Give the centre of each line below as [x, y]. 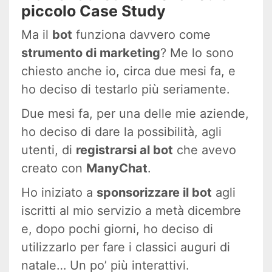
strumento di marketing [91, 53]
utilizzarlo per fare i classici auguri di [126, 247]
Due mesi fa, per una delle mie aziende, [135, 113]
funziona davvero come [141, 34]
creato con [54, 168]
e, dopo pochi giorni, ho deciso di [117, 229]
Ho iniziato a [59, 192]
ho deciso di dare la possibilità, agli [121, 131]
